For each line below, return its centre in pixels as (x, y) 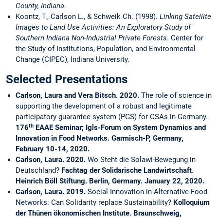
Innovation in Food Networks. (64, 138)
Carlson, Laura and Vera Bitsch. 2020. (78, 96)
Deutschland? (37, 171)
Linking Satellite (184, 17)
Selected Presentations (67, 80)
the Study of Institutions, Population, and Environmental (106, 49)
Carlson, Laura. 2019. (52, 192)
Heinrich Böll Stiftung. (52, 181)
